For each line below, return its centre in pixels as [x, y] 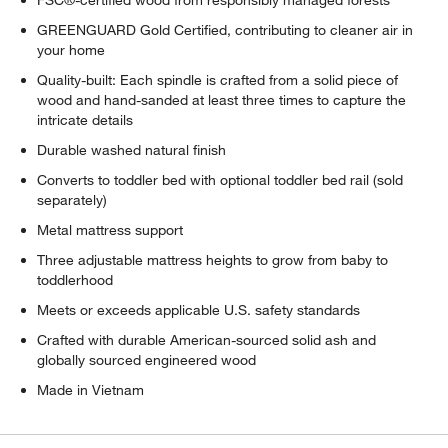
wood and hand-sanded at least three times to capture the [222, 100]
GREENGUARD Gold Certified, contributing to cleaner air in [225, 30]
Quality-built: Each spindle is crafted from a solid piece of [218, 80]
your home [71, 50]
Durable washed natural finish [132, 150]
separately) [72, 200]
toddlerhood [75, 280]
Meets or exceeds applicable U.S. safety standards [199, 310]
